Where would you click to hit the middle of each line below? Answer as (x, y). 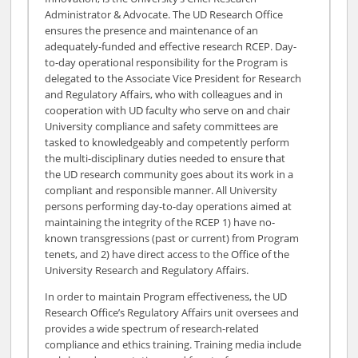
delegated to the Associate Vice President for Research (173, 78)
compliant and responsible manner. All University (161, 190)
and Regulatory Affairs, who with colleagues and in (164, 94)
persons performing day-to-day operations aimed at (169, 206)
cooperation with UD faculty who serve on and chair (168, 110)
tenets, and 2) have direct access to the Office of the (167, 254)
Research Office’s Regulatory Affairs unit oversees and (172, 312)
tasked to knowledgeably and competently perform (167, 142)
